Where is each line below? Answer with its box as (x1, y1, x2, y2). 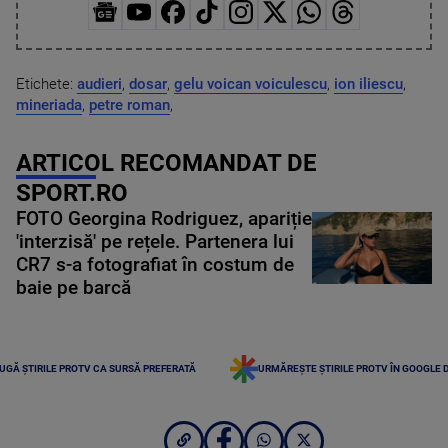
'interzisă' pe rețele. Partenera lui (16, 230, 294, 253)
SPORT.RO (16, 178, 128, 207)
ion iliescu (334, 74, 403, 93)
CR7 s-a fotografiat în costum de (16, 253, 294, 276)
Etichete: (16, 74, 77, 93)
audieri (77, 74, 122, 93)
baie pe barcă (16, 276, 131, 299)
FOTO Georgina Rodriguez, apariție (16, 207, 312, 230)
